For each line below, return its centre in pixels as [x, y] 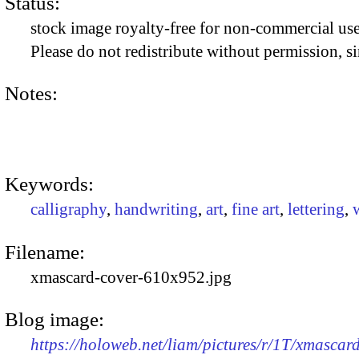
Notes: [31, 93]
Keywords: [49, 184]
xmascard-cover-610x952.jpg [131, 277]
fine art [256, 210]
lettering [316, 210]
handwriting [156, 210]
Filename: [45, 252]
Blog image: [54, 319]
